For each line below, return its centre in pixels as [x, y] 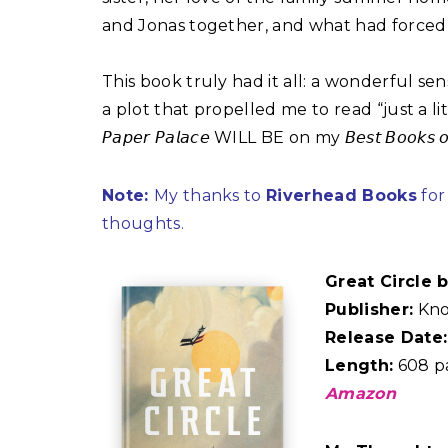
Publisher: [369, 310]
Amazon [360, 394]
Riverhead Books [341, 196]
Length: [359, 366]
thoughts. [143, 224]
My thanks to [210, 196]
